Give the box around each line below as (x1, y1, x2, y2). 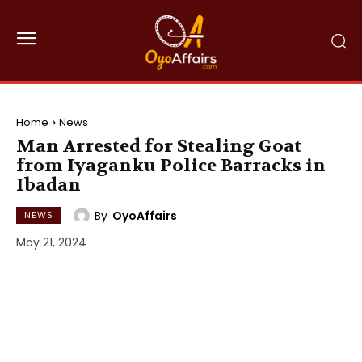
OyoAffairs (112, 207, 177, 224)
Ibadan (16, 174, 81, 196)
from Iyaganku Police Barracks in (16, 154, 326, 177)
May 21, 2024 (16, 234, 86, 251)
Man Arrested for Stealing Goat (16, 135, 301, 158)
